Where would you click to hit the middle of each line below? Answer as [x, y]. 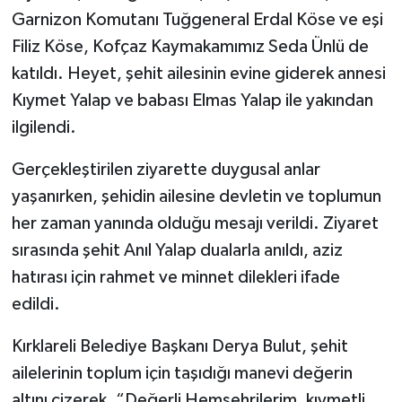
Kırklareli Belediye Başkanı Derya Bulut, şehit [179, 346]
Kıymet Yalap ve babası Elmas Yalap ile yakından [192, 100]
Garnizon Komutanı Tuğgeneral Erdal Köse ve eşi [197, 19]
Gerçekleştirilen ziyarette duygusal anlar [166, 169]
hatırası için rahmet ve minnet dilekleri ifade [175, 277]
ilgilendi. [44, 127]
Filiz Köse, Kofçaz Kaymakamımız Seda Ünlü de [190, 46]
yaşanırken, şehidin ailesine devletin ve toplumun [196, 196]
